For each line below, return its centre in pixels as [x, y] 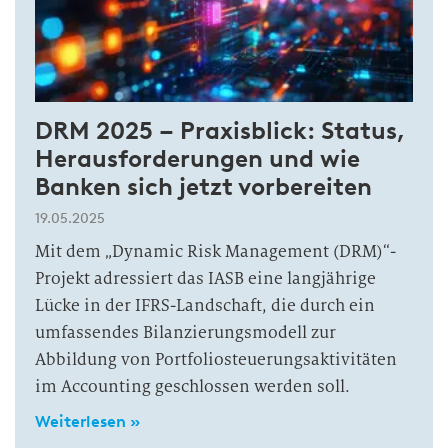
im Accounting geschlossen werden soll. [192, 386]
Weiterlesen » [87, 421]
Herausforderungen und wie [197, 158]
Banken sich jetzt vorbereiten [203, 186]
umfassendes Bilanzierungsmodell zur [185, 332]
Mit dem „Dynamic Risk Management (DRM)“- [215, 251]
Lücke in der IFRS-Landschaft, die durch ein [205, 305]
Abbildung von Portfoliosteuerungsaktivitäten [216, 359]
